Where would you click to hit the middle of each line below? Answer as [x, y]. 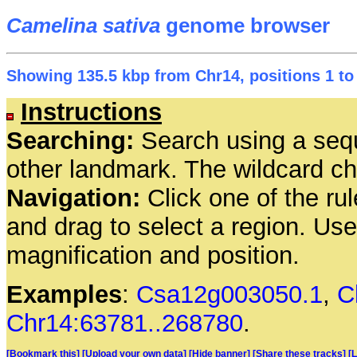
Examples [64, 295]
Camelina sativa [83, 26]
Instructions [91, 112]
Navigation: [73, 198]
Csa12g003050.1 [229, 295]
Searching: [70, 141]
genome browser [245, 26]
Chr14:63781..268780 [125, 324]
